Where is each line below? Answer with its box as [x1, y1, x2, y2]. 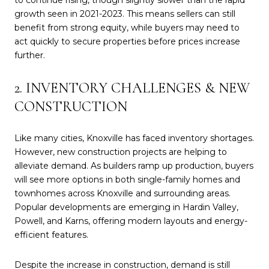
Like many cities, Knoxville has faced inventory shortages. [14, 133, 254, 144]
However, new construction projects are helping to [14, 147, 227, 158]
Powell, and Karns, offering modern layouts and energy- [14, 216, 247, 227]
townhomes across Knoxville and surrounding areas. [14, 188, 231, 199]
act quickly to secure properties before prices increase [14, 35, 240, 47]
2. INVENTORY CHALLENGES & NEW [14, 79, 250, 97]
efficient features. [14, 229, 88, 241]
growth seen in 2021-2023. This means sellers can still [14, 8, 235, 19]
